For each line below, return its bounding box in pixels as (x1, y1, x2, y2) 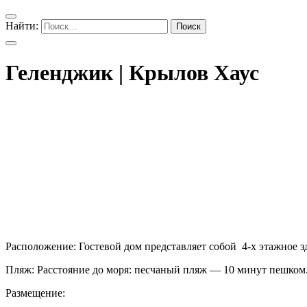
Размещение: (5, 286, 65, 299)
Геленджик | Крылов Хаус (5, 60, 259, 86)
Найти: (5, 20, 38, 32)
